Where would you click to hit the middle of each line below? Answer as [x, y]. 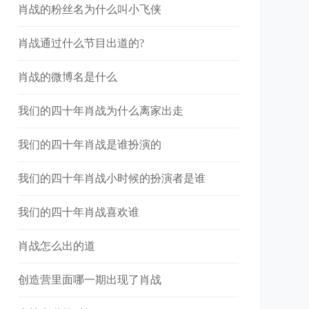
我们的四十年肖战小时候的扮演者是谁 [112, 178]
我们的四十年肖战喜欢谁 [79, 212]
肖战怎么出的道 [57, 246]
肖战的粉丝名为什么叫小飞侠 [90, 9]
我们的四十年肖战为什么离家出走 [101, 111]
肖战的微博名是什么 [68, 77]
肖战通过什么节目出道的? [81, 43]
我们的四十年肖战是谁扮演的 [90, 144]
